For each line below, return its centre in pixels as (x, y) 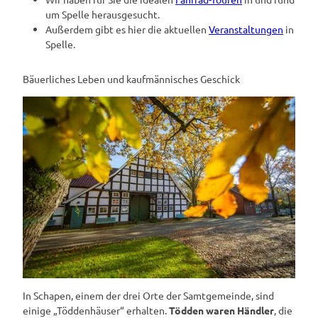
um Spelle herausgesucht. (103, 14)
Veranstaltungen (246, 29)
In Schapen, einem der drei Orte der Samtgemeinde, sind (148, 295)
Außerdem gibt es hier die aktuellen (127, 29)
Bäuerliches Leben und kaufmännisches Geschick (131, 78)
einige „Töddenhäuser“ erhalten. (96, 310)
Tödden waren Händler (221, 310)
